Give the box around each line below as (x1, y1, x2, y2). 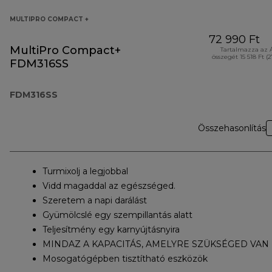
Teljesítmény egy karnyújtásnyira (42, 224, 180, 236)
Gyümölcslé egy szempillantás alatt (42, 209, 192, 221)
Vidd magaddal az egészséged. (42, 180, 175, 192)
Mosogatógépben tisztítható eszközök (42, 253, 208, 265)
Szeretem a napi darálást (42, 195, 147, 206)
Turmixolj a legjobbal (42, 166, 128, 177)
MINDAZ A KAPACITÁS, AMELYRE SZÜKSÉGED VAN (42, 239, 269, 250)
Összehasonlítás (198, 123, 266, 134)
